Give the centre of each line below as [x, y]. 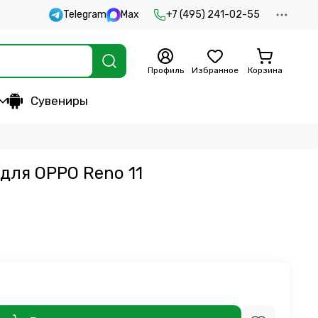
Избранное [215, 70]
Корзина [265, 70]
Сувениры [59, 101]
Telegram [85, 15]
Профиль [165, 70]
